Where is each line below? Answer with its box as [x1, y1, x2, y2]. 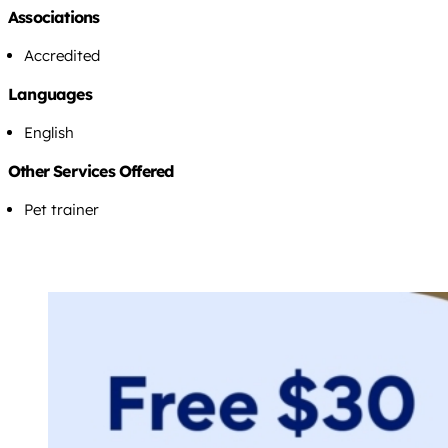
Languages [8, 83, 92, 104]
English [24, 122, 74, 142]
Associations [8, 6, 100, 27]
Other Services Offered [8, 160, 174, 181]
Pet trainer [24, 199, 99, 219]
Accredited [24, 45, 100, 65]
